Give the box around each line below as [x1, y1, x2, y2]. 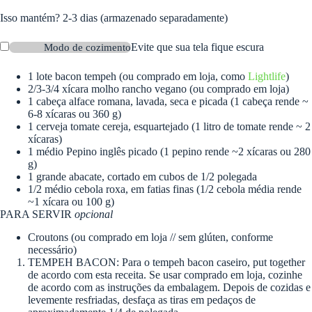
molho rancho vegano [91, 82, 187, 95]
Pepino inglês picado [66, 145, 157, 157]
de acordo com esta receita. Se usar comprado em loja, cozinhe [28, 268, 302, 281]
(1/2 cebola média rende [196, 182, 302, 195]
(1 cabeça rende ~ [231, 95, 309, 107]
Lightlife [248, 70, 286, 82]
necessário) [28, 243, 77, 256]
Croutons [28, 231, 68, 243]
